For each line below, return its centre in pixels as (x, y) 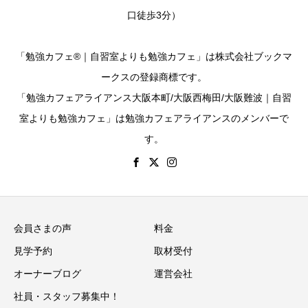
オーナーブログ (47, 273)
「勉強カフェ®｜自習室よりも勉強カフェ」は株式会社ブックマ (154, 56)
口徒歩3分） (154, 15)
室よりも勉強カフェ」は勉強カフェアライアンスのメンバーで (154, 118)
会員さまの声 (43, 228)
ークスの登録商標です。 (154, 77)
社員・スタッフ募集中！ (67, 296)
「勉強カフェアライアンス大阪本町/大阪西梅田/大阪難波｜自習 (154, 97)
